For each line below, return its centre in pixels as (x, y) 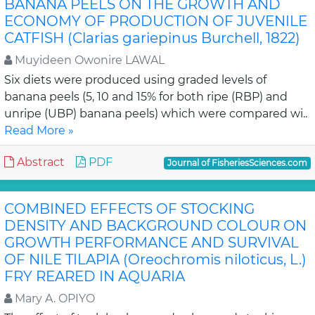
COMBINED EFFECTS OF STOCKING (129, 209)
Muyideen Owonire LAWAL (88, 60)
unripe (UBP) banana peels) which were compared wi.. (156, 114)
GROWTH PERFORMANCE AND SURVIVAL (152, 243)
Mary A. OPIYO (53, 298)
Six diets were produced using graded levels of (135, 80)
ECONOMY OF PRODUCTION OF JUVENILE (156, 21)
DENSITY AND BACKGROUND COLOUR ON (155, 226)
